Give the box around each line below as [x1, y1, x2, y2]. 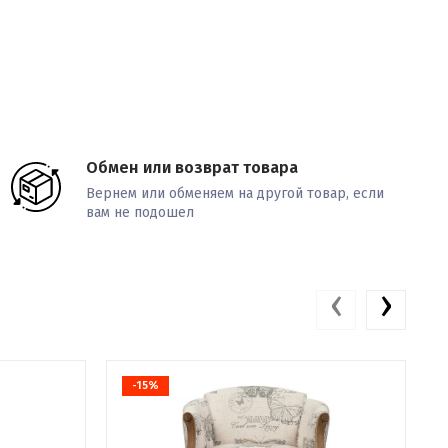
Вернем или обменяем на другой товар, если [86, 185, 385, 202]
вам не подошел [86, 204, 195, 221]
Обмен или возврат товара [86, 158, 299, 177]
